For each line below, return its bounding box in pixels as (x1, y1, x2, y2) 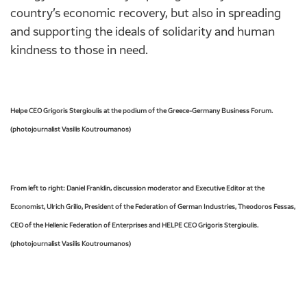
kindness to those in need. (10, 42, 148, 58)
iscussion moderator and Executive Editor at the (117, 183, 265, 193)
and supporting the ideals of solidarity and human (10, 23, 275, 39)
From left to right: (10, 183, 66, 193)
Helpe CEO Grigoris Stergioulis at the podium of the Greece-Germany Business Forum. (10, 106, 273, 115)
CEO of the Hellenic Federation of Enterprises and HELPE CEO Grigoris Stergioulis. (10, 220, 258, 230)
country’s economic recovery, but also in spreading (10, 5, 281, 21)
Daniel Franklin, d (66, 183, 117, 193)
